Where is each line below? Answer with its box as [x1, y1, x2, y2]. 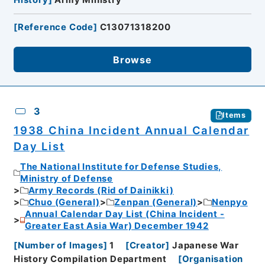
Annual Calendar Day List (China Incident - [24, 209, 225, 220]
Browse [113, 53, 152, 66]
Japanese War [172, 240, 239, 251]
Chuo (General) [28, 197, 100, 208]
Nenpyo [211, 197, 248, 208]
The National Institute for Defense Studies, [20, 161, 222, 173]
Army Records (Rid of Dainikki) [28, 185, 174, 196]
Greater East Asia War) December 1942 [24, 221, 209, 232]
